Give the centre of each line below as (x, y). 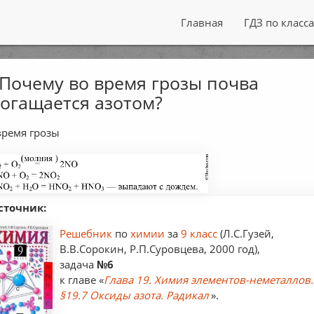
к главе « (82, 279)
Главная (202, 22)
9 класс (199, 233)
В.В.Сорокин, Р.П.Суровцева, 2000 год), (160, 248)
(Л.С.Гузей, (246, 233)
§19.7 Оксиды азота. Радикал (135, 295)
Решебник (88, 233)
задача (78, 264)
